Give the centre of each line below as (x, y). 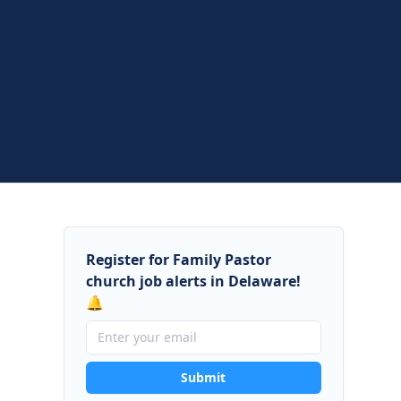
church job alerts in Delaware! (193, 281)
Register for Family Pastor (178, 260)
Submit (204, 377)
